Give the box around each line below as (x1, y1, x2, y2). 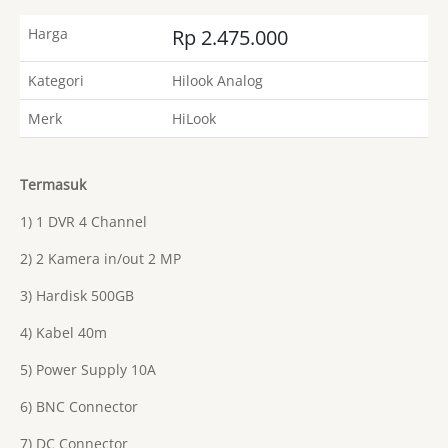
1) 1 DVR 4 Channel (20, 212, 147, 232)
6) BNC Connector (20, 397, 138, 417)
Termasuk (20, 175, 90, 195)
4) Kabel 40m (20, 323, 107, 343)
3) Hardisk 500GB (20, 286, 134, 306)
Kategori (28, 71, 84, 91)
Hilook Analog (172, 71, 263, 91)
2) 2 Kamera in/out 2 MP (20, 249, 181, 269)
